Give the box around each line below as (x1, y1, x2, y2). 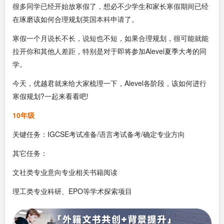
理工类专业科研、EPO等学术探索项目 (12, 185, 132, 196)
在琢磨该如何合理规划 (12, 13, 82, 24)
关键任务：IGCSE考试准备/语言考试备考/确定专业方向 (12, 128, 185, 139)
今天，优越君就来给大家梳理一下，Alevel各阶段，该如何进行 (12, 77, 206, 88)
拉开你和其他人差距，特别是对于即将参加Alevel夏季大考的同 (12, 45, 206, 56)
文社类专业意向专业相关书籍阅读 (12, 166, 117, 177)
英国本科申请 (82, 13, 124, 24)
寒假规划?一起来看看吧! (12, 90, 88, 101)
